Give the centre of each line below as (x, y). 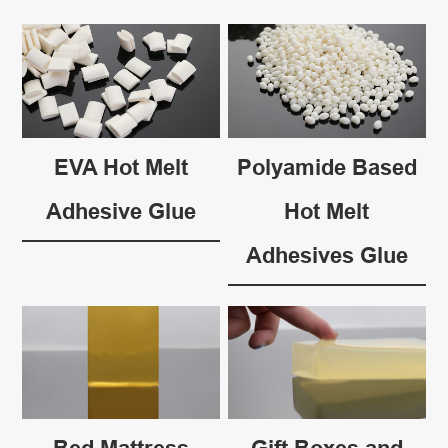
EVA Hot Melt (121, 166)
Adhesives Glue (326, 254)
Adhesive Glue (121, 210)
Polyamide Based (326, 166)
